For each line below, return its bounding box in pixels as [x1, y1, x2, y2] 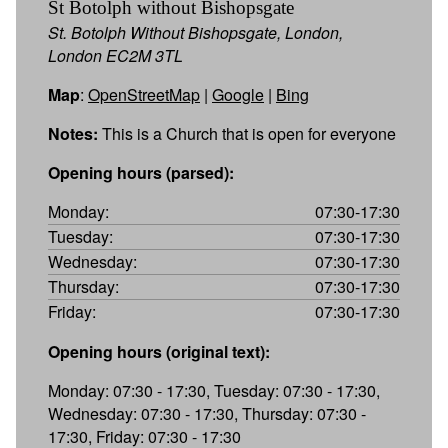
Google [212, 82, 264, 106]
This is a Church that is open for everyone [98, 121, 396, 145]
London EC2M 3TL [48, 43, 183, 67]
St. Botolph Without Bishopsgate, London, [48, 20, 343, 44]
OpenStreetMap [88, 82, 200, 106]
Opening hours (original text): [48, 339, 270, 363]
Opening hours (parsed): [48, 160, 234, 184]
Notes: [48, 121, 98, 145]
